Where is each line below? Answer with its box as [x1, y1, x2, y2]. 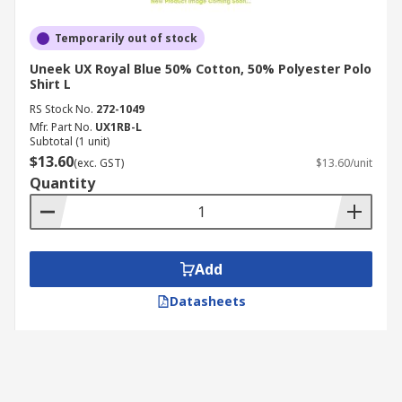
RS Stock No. [30, 101, 93, 117]
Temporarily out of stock [55, 31, 197, 46]
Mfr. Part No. [30, 119, 92, 135]
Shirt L [30, 75, 71, 92]
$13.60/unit [316, 155, 372, 170]
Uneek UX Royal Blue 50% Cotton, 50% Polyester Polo [30, 60, 371, 77]
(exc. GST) [74, 155, 124, 170]
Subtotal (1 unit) [30, 134, 109, 149]
